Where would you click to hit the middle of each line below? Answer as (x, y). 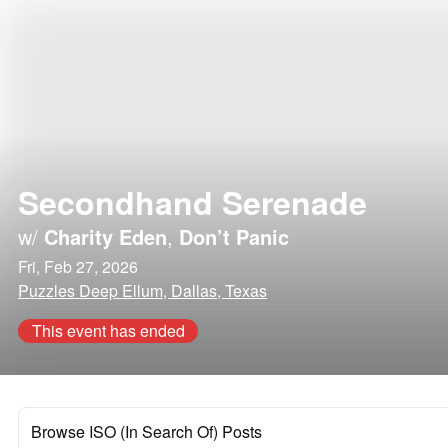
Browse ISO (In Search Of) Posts (146, 431)
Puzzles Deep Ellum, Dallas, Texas (142, 290)
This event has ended (108, 330)
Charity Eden (105, 236)
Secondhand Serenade (192, 202)
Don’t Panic (234, 236)
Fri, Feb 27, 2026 (78, 266)
